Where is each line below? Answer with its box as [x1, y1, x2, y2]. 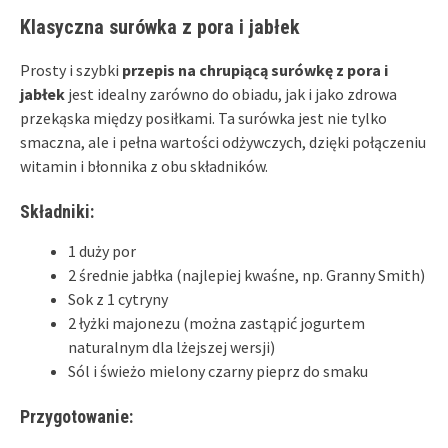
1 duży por [68, 240, 136, 261]
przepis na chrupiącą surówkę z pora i [122, 59, 388, 80]
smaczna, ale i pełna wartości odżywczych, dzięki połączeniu [20, 131, 426, 152]
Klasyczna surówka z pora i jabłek [20, 14, 300, 39]
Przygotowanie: [20, 405, 133, 427]
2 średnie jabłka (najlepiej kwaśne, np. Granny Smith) [68, 264, 425, 285]
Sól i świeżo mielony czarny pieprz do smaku [68, 360, 368, 381]
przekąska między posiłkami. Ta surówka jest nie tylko [20, 107, 387, 128]
